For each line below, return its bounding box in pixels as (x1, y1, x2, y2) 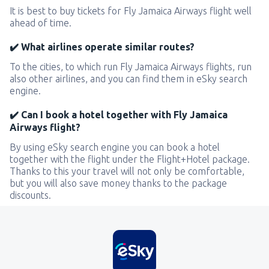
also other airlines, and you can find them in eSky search (10, 73, 247, 85)
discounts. (10, 190, 51, 201)
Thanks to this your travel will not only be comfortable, (10, 166, 244, 177)
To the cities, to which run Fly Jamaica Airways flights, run (10, 61, 252, 73)
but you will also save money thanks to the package (10, 178, 227, 189)
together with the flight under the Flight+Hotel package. (10, 154, 250, 165)
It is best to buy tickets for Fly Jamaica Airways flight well (10, 5, 252, 17)
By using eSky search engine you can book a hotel (10, 142, 220, 153)
